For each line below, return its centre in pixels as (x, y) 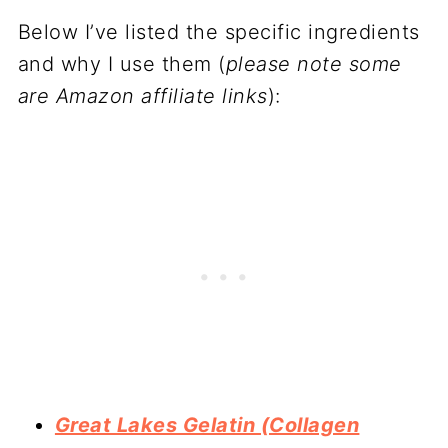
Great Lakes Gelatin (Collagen (207, 425)
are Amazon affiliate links (142, 96)
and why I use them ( (121, 64)
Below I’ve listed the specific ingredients (218, 32)
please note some (313, 64)
